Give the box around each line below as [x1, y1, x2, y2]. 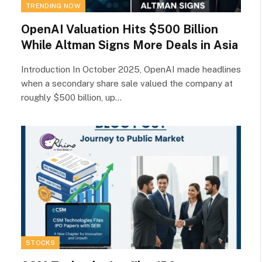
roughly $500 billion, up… [21, 92, 122, 102]
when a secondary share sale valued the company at [21, 78, 233, 88]
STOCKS [26, 239, 55, 246]
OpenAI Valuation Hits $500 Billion [21, 22, 218, 36]
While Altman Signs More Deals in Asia [21, 37, 238, 52]
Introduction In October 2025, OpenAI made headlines [21, 64, 241, 74]
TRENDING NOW [26, 2, 81, 9]
